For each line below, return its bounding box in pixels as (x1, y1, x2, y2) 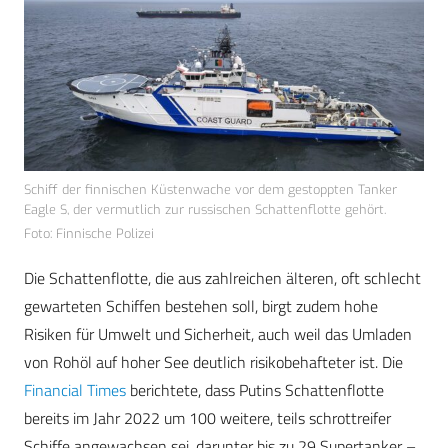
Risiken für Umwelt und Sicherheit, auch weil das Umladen (24, 322, 412, 347)
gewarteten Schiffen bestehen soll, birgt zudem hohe (24, 294, 378, 319)
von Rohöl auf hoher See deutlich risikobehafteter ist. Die (24, 350, 403, 375)
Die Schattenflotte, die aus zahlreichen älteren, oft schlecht (24, 266, 421, 291)
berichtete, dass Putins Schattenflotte (126, 378, 384, 403)
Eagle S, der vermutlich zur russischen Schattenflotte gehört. (24, 201, 386, 219)
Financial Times (24, 378, 126, 403)
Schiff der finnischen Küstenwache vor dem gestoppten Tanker (24, 181, 397, 199)
